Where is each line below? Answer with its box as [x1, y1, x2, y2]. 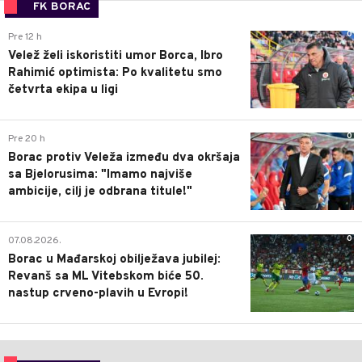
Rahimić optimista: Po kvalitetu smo [8, 65, 222, 81]
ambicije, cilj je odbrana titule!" [8, 183, 192, 200]
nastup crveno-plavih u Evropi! [8, 286, 188, 302]
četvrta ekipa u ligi [8, 82, 118, 98]
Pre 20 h [8, 132, 45, 145]
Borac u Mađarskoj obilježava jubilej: [8, 252, 221, 268]
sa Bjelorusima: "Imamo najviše [8, 166, 192, 183]
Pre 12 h [8, 30, 42, 44]
